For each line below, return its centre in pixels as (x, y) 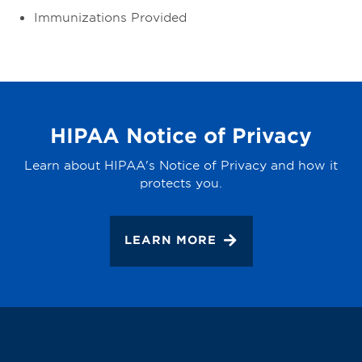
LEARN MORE (170, 240)
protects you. (181, 183)
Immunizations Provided (110, 17)
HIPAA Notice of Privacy (181, 135)
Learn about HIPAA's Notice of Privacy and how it (181, 165)
